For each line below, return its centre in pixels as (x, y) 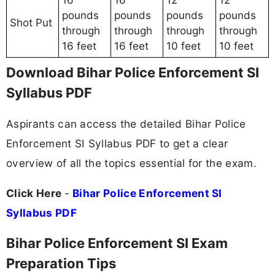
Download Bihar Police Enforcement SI (133, 73)
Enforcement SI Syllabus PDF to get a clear (117, 143)
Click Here (35, 193)
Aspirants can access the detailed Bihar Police (126, 123)
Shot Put (31, 23)
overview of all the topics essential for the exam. (132, 163)
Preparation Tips (61, 263)
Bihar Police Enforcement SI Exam (117, 243)
